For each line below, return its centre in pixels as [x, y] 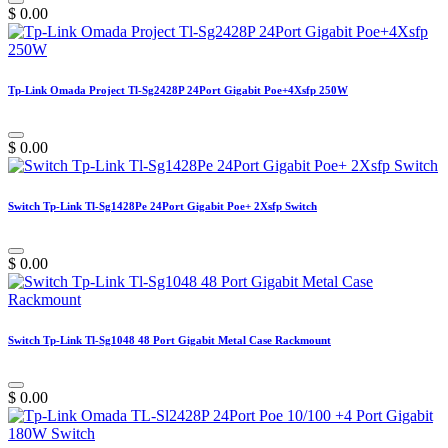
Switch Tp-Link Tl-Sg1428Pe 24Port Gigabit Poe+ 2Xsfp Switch [162, 206]
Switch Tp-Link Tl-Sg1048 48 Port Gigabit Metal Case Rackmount [169, 340]
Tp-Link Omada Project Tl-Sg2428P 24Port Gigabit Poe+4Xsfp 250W [178, 90]
